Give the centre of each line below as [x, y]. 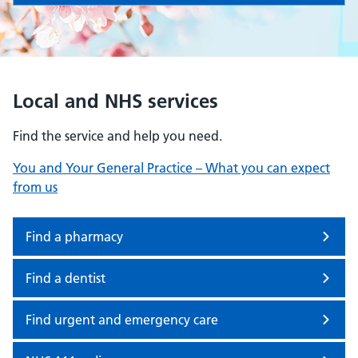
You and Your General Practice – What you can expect [171, 168]
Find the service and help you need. [117, 136]
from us [35, 187]
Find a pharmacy [74, 237]
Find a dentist [66, 278]
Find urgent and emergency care [122, 320]
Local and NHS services [115, 101]
